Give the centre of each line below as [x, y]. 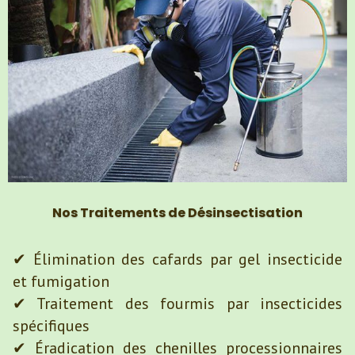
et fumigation [61, 281]
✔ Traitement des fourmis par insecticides [177, 303]
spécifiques [51, 325]
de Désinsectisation [235, 212]
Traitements [124, 212]
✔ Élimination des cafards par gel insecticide [177, 259]
